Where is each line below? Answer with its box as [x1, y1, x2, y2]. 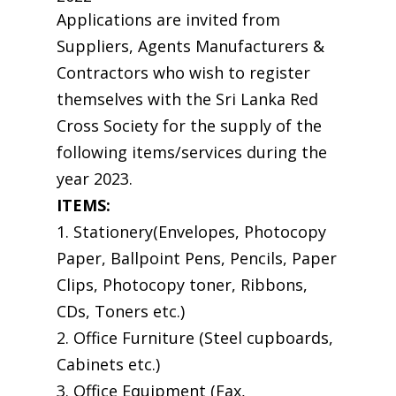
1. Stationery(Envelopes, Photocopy [57, 221, 326, 242]
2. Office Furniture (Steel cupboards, [57, 327, 333, 348]
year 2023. [57, 168, 133, 189]
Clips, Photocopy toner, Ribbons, [57, 274, 308, 295]
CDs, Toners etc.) [57, 301, 185, 322]
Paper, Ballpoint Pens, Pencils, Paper [57, 247, 337, 269]
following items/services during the [57, 141, 327, 163]
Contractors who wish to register [57, 62, 310, 83]
